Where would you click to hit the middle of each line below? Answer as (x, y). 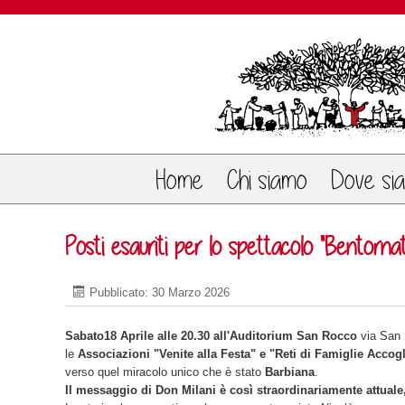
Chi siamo (267, 180)
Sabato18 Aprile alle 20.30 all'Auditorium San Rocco (211, 336)
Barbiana (290, 372)
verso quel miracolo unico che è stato (165, 372)
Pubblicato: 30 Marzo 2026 (160, 292)
